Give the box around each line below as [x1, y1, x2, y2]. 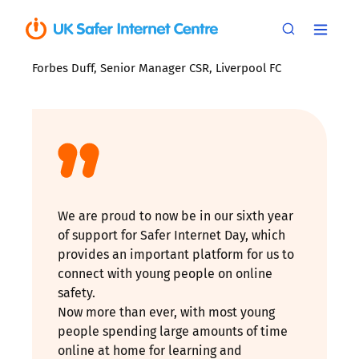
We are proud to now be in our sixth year [58, 206, 293, 225]
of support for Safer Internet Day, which [58, 225, 285, 244]
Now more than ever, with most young [58, 302, 275, 321]
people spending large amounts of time [58, 321, 288, 341]
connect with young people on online [58, 264, 272, 283]
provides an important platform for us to [58, 244, 294, 264]
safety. [58, 283, 102, 302]
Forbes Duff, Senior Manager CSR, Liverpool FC [32, 58, 281, 76]
